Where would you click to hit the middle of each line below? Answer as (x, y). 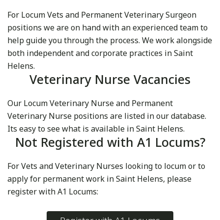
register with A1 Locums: (53, 192)
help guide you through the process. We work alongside (110, 41)
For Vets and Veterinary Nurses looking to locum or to (106, 166)
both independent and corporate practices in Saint (100, 53)
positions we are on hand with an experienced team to (108, 28)
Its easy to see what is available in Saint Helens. (96, 129)
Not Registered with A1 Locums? (110, 142)
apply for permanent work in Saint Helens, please (99, 179)
